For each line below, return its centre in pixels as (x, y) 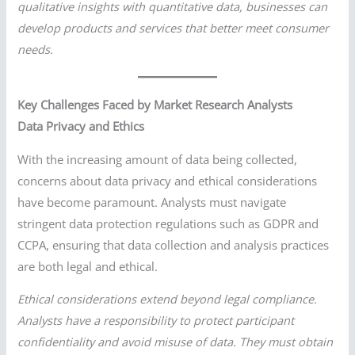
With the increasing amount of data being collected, (158, 159)
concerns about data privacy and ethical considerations (168, 180)
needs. (36, 50)
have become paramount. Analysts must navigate (152, 202)
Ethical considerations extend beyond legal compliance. (168, 299)
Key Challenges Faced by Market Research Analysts (155, 105)
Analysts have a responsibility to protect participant (156, 321)
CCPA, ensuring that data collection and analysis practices (174, 244)
